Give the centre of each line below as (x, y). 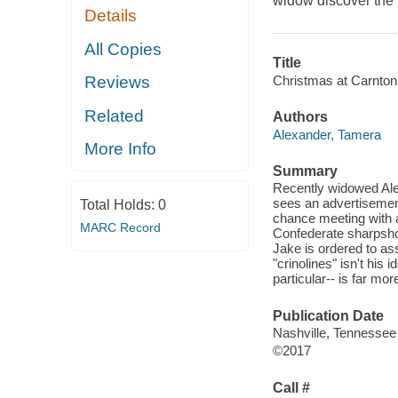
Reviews (118, 83)
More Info (121, 149)
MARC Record (120, 227)
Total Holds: (119, 204)
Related (115, 115)
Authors (300, 117)
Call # (291, 387)
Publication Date (328, 315)
